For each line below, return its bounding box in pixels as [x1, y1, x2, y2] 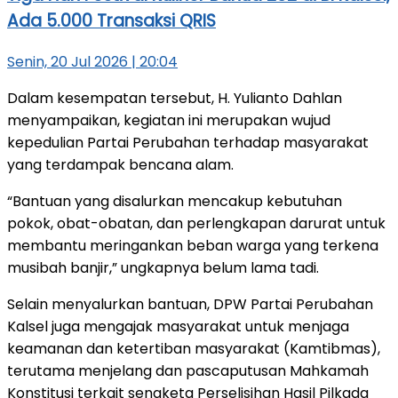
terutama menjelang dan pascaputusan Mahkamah [7, 360, 369, 381]
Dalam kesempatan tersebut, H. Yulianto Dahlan [7, 87, 342, 108]
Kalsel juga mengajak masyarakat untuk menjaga [7, 315, 349, 337]
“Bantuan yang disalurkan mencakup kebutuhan [7, 190, 342, 211]
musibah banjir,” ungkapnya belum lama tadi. [7, 257, 319, 278]
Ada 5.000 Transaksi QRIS [7, 8, 216, 33]
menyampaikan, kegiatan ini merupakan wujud [7, 109, 330, 131]
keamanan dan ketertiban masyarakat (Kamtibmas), [7, 338, 380, 359]
